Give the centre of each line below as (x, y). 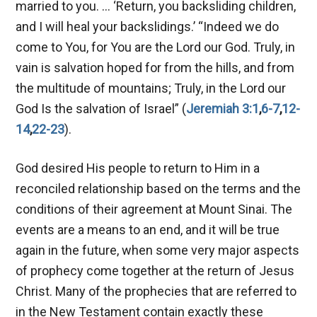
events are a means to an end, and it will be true (148, 229)
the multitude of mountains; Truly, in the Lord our (151, 88)
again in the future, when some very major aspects (158, 250)
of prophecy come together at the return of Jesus (155, 270)
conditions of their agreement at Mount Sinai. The (154, 209)
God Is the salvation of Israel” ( (101, 108)
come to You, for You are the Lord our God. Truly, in (156, 47)
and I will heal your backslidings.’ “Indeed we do (148, 26)
